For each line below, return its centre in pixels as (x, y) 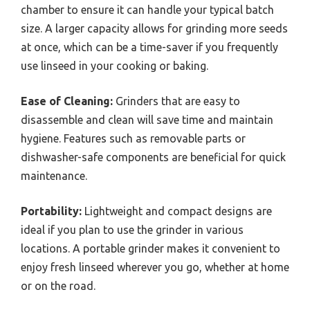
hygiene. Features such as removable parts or (133, 138)
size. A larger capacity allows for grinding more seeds (154, 28)
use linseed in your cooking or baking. (115, 65)
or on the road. (58, 285)
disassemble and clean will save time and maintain (147, 119)
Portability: (51, 211)
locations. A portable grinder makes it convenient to (151, 248)
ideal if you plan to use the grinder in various (132, 229)
